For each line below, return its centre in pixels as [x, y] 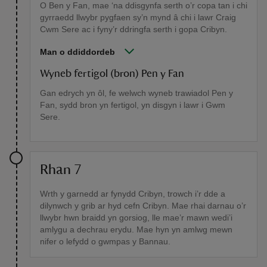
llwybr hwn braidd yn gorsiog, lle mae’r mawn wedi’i [136, 218]
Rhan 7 [60, 170]
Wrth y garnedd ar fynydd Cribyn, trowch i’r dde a [133, 194]
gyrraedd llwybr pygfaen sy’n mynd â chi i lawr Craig [138, 18]
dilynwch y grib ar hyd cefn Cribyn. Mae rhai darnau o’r [143, 206]
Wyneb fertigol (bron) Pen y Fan [112, 74]
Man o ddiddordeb [77, 52]
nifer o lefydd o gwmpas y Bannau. [105, 242]
